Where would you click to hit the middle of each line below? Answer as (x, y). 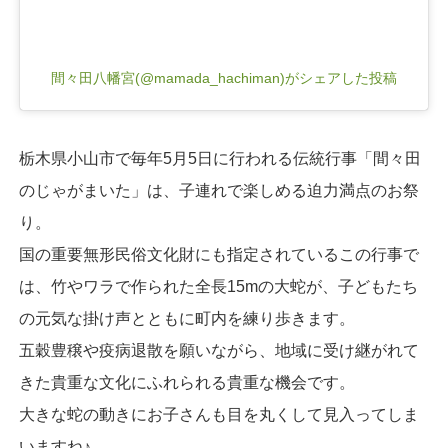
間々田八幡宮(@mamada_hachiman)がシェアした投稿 (223, 77)
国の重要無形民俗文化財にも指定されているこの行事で (218, 254)
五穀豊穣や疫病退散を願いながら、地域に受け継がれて (218, 350)
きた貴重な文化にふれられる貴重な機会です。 (186, 382)
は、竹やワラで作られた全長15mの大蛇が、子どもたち (218, 286)
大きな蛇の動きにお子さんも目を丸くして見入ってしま (218, 414)
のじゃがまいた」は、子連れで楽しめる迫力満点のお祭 (218, 190)
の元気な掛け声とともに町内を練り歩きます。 (186, 318)
